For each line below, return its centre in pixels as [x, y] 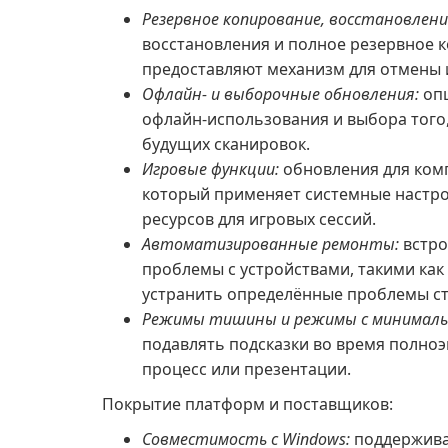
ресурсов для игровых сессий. [259, 219]
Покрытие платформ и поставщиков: [247, 404]
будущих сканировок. [226, 144]
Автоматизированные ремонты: [270, 244]
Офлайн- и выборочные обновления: [280, 94]
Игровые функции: [210, 169]
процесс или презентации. [246, 369]
